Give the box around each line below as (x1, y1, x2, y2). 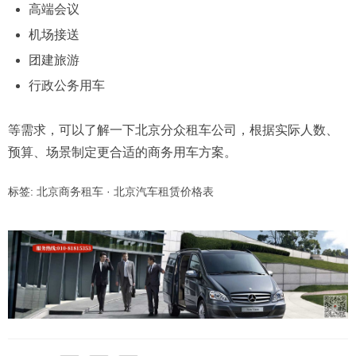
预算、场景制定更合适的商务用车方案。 (8, 145, 237, 159)
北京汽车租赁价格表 (114, 184, 214, 198)
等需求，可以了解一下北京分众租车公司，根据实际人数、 (8, 122, 339, 137)
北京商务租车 (37, 184, 103, 198)
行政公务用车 (28, 79, 105, 93)
